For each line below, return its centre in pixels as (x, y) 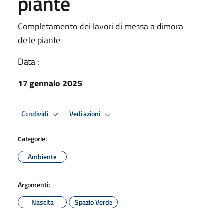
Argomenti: (34, 184)
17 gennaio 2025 (50, 83)
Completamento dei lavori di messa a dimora (100, 26)
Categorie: (32, 138)
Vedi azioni (85, 114)
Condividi (35, 114)
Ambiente (42, 156)
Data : (28, 61)
